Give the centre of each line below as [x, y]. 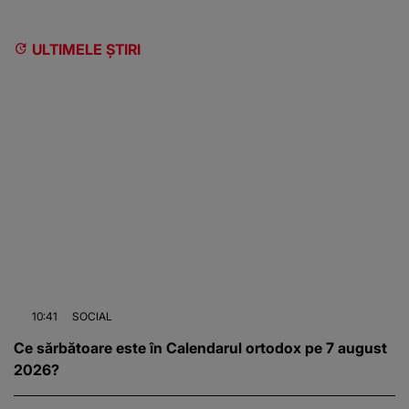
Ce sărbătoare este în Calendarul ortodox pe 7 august [200, 348]
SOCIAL [92, 317]
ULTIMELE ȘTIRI [86, 49]
